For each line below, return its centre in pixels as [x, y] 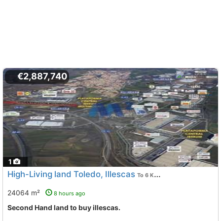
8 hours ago [70, 193]
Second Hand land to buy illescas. [66, 207]
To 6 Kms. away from [146, 175]
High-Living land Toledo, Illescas [71, 174]
